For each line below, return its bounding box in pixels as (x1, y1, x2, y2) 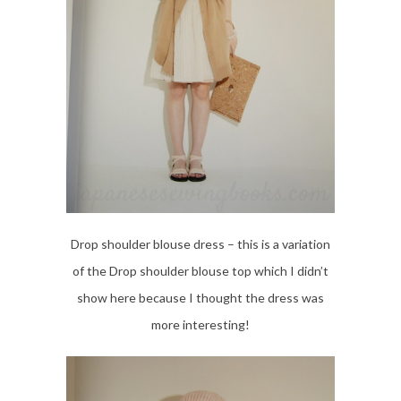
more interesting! (151, 316, 250, 332)
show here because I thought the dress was (77, 289, 324, 305)
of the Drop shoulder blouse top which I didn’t (73, 262, 328, 278)
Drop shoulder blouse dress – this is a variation (71, 235, 330, 252)
